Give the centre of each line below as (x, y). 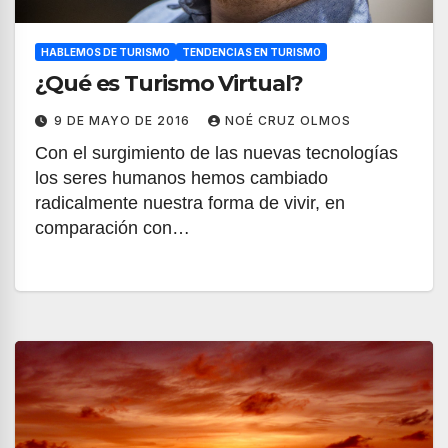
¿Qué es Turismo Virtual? (169, 83)
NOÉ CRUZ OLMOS (288, 120)
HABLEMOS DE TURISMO (105, 52)
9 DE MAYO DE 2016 (124, 120)
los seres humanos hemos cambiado (181, 178)
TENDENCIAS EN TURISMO (251, 52)
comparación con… (112, 228)
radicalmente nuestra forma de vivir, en (190, 203)
